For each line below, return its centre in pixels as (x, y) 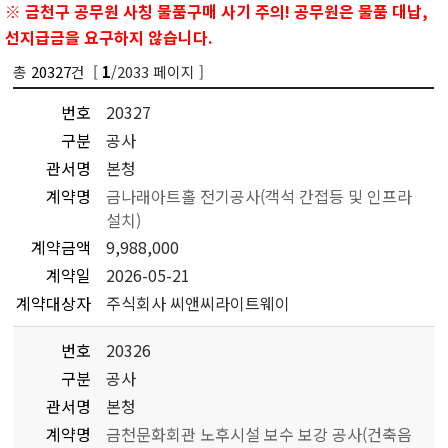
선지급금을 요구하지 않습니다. (109, 38)
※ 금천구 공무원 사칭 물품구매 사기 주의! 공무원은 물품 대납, (217, 12)
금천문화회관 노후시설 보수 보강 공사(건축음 (259, 434)
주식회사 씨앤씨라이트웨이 (198, 303)
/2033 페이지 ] (158, 71)
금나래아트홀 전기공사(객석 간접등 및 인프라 (259, 196)
